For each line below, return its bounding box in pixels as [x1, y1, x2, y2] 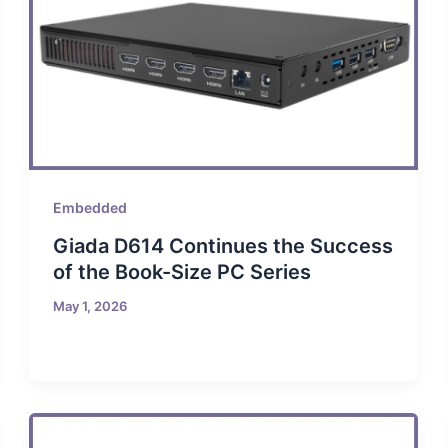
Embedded [53, 199, 128, 217]
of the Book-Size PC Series [53, 260, 312, 285]
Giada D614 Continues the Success [53, 234, 394, 259]
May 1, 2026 [53, 298, 128, 315]
